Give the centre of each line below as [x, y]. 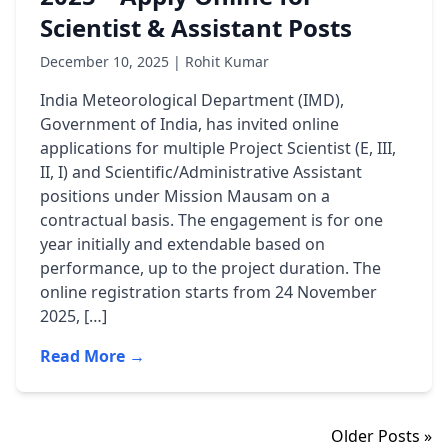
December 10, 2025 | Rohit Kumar [154, 61]
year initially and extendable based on [182, 244]
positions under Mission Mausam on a [185, 196]
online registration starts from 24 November [208, 292]
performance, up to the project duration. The [210, 268]
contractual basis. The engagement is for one [211, 220]
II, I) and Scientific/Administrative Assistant [201, 172]
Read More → [92, 356]
